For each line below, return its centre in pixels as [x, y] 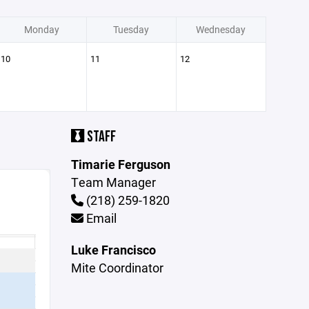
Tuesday [131, 29]
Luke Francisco [114, 250]
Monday [41, 29]
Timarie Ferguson [121, 164]
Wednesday [221, 29]
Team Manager [114, 182]
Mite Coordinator [118, 268]
